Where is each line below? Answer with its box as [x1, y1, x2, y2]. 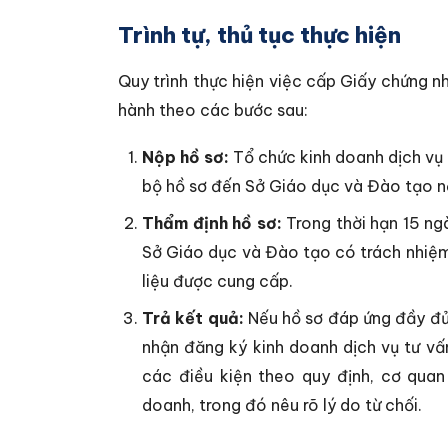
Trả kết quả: [142, 308, 244, 328]
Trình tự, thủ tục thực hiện [118, 21, 401, 49]
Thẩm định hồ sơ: [142, 213, 282, 233]
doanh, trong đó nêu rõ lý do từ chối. [142, 395, 422, 415]
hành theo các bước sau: [118, 100, 308, 120]
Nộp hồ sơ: [142, 147, 229, 167]
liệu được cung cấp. [142, 271, 293, 291]
